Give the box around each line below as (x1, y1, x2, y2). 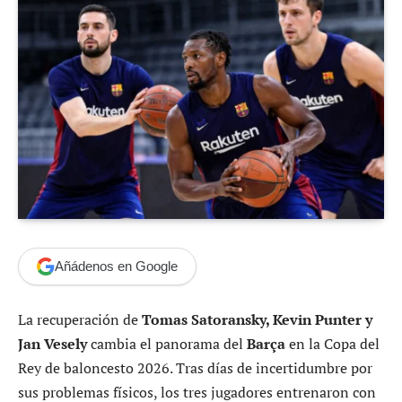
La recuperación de (18, 309, 142, 329)
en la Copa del (285, 333, 380, 354)
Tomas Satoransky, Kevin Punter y (142, 309, 372, 329)
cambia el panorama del (87, 333, 247, 354)
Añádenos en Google (55, 258, 178, 275)
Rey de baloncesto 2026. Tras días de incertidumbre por (18, 357, 372, 378)
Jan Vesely (18, 333, 87, 354)
